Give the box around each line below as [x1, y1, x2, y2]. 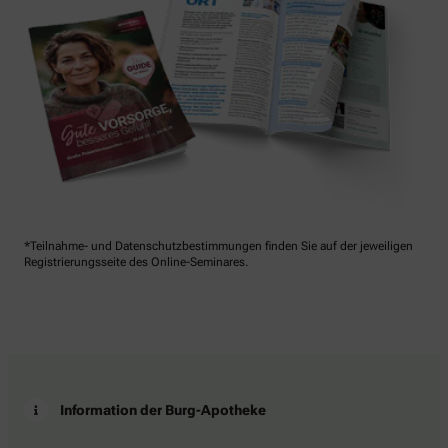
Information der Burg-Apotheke [60, 401, 266, 418]
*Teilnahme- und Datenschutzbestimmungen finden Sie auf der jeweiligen [24, 238, 413, 253]
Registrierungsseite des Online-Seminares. [24, 254, 248, 269]
